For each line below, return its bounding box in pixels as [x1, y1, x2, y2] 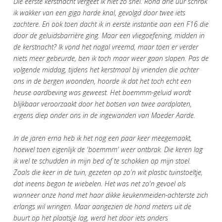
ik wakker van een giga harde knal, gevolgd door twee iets [13, 7, 185, 17]
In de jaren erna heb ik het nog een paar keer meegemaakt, [13, 133, 192, 143]
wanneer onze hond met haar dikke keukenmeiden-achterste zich [13, 190, 208, 200]
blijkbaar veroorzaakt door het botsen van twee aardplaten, [13, 99, 192, 109]
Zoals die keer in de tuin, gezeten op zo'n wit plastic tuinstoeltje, [13, 167, 203, 177]
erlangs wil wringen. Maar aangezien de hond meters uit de [13, 201, 191, 211]
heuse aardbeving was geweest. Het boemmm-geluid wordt [13, 87, 191, 97]
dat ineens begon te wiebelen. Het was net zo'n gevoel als [13, 178, 186, 188]
